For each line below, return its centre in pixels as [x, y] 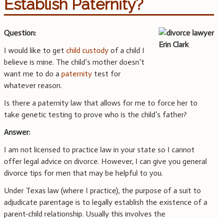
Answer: [17, 132]
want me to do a [33, 74]
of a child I [127, 51]
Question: [20, 33]
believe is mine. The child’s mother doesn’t [74, 62]
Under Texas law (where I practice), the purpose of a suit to [102, 191]
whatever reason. [33, 86]
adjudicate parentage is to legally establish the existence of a [106, 202]
